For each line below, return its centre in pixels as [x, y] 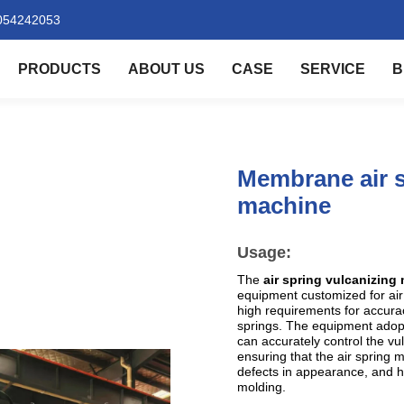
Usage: [264, 252]
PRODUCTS [60, 69]
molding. [262, 387]
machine [284, 206]
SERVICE [333, 69]
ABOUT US [166, 69]
